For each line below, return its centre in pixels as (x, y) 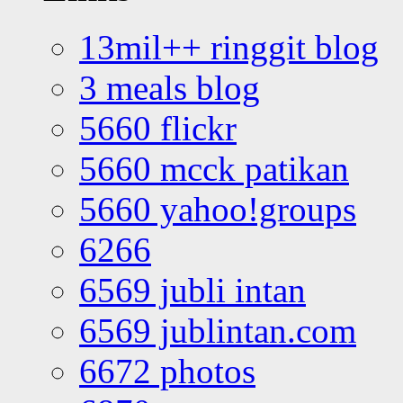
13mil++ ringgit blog (229, 48)
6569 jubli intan (193, 291)
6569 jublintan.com (218, 331)
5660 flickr (158, 129)
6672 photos (167, 372)
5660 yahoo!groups (218, 210)
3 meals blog (170, 88)
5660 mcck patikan (214, 169)
